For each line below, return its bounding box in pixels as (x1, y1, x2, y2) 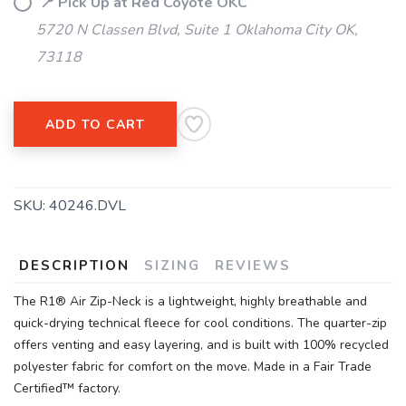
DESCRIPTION (19, 256, 130, 275)
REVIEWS (215, 256, 291, 275)
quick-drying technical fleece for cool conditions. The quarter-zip (14, 314, 387, 332)
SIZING (144, 256, 200, 275)
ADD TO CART (45, 116, 145, 133)
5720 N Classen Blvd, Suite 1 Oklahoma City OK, (36, 20, 358, 40)
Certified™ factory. (14, 380, 121, 397)
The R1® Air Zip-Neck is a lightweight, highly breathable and (14, 293, 367, 310)
